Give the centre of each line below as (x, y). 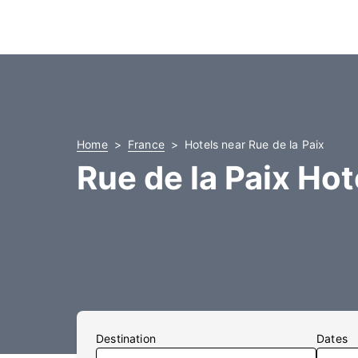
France (146, 144)
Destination (126, 338)
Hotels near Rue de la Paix (255, 144)
